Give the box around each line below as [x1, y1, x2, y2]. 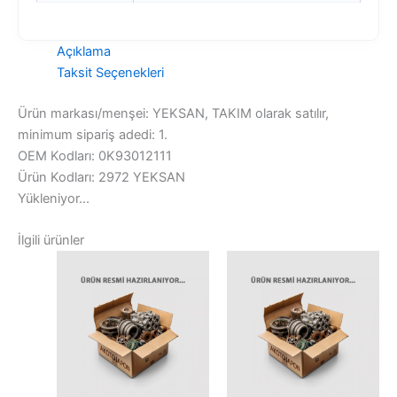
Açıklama [56, 43, 111, 59]
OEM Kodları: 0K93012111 [18, 147, 172, 164]
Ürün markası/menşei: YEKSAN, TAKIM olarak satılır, [18, 105, 329, 121]
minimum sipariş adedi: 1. [18, 126, 167, 143]
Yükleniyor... [18, 190, 90, 206]
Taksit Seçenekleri [56, 64, 164, 81]
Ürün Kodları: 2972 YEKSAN [18, 168, 185, 185]
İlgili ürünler [18, 231, 84, 248]
